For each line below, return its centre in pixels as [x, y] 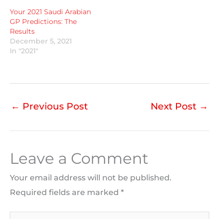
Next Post [175, 106]
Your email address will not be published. [91, 178]
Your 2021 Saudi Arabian [50, 11]
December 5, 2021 [41, 41]
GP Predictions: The [43, 21]
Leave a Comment [79, 159]
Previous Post [54, 106]
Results [22, 31]
